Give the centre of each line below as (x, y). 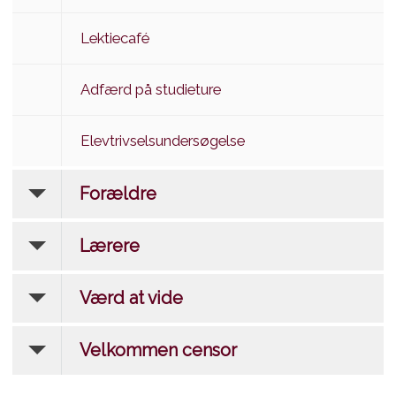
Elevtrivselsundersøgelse (163, 140)
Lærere (110, 246)
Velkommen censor (158, 350)
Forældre (118, 194)
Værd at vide (131, 298)
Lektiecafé (115, 38)
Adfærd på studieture (151, 89)
